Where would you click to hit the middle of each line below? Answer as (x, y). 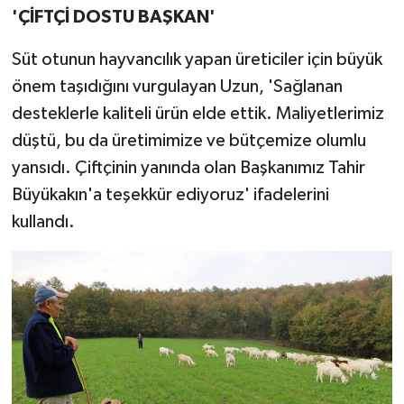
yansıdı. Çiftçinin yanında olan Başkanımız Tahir (188, 167)
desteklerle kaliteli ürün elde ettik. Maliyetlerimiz (197, 113)
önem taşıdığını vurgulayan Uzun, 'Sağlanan (177, 86)
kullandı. (43, 221)
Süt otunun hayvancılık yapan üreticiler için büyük (197, 59)
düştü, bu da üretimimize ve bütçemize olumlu (188, 140)
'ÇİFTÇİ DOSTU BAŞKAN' (113, 17)
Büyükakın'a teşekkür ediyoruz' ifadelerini (170, 194)
